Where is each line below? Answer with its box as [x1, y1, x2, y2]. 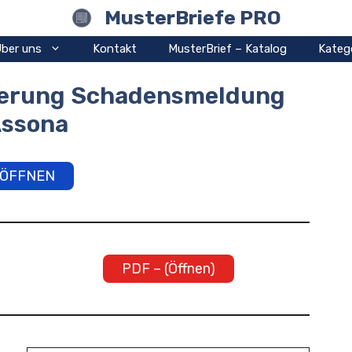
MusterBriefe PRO [104, 6, 281, 29]
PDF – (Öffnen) [121, 260, 215, 277]
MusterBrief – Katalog [168, 42, 287, 56]
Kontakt [93, 42, 137, 56]
